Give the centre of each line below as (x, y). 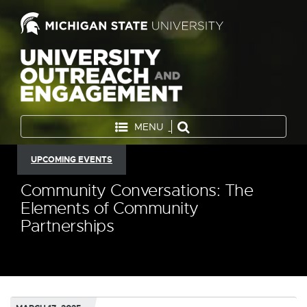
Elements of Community (110, 208)
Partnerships (67, 226)
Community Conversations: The (137, 190)
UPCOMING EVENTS (72, 159)
